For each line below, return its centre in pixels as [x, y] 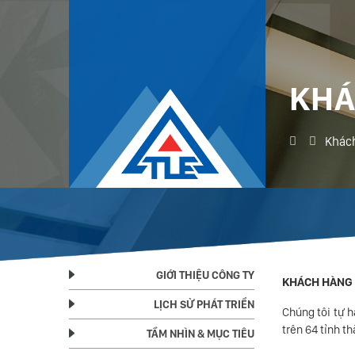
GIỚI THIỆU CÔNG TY [206, 275]
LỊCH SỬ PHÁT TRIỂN [204, 304]
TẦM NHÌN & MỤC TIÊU [201, 333]
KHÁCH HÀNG [318, 282]
